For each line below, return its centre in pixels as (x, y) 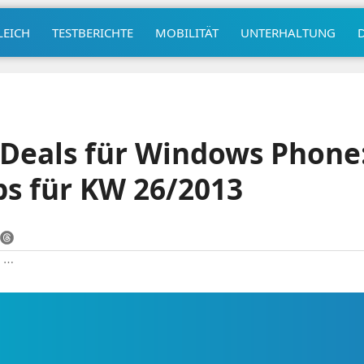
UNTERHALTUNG (288, 32)
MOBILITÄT (186, 32)
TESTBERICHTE (92, 32)
